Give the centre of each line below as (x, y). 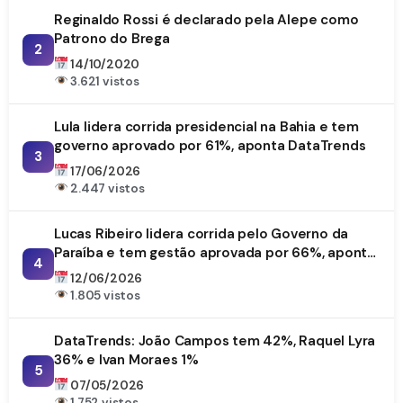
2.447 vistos (106, 188)
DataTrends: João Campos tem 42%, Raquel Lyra (215, 340)
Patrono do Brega (112, 38)
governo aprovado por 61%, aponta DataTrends (210, 145)
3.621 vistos (103, 81)
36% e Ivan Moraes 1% (126, 359)
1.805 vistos (104, 295)
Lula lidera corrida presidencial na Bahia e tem (206, 126)
